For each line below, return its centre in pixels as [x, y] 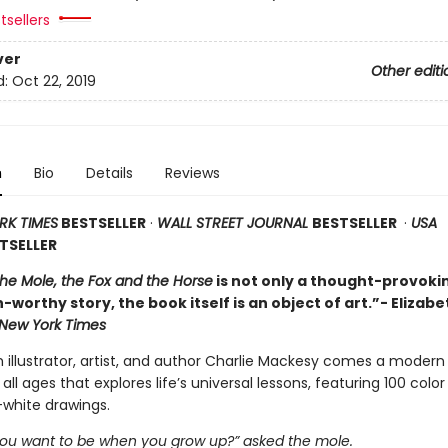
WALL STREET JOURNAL [234, 223]
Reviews [192, 173]
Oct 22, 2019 [53, 81]
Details [109, 173]
